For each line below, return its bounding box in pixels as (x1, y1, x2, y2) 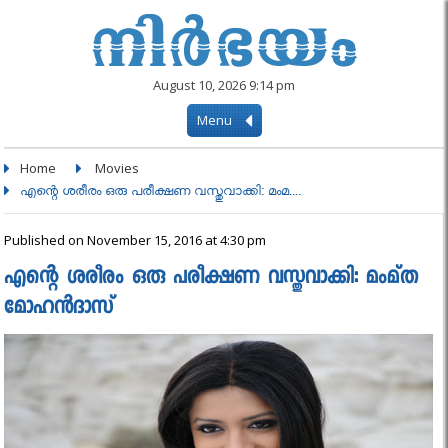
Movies (95, 159, 140, 177)
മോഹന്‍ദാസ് (4, 294, 115, 324)
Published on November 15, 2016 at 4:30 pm (4, 231, 267, 249)
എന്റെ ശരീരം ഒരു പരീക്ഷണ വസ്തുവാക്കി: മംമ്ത (4, 264, 419, 294)
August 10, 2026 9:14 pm (153, 76, 295, 94)
